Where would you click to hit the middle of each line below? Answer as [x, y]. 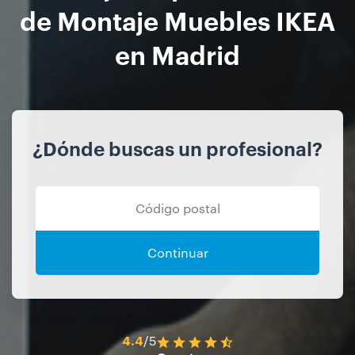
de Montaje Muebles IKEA [177, 20]
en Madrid [177, 54]
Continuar [177, 253]
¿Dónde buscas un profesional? [177, 149]
